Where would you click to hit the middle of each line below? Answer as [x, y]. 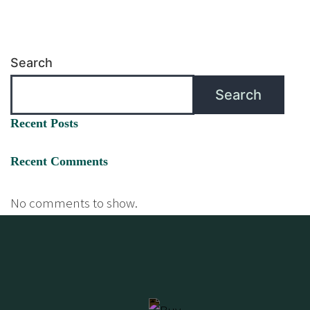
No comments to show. [74, 203]
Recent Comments [59, 161]
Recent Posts [44, 123]
